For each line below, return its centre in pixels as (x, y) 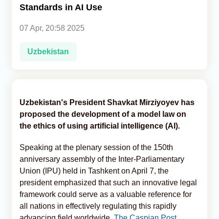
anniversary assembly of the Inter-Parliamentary (102, 159)
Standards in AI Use (61, 7)
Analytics (27, 20)
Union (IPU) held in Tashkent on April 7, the (94, 171)
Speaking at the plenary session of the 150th (96, 147)
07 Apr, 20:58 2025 (52, 28)
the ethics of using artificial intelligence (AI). (100, 126)
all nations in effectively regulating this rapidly (98, 206)
